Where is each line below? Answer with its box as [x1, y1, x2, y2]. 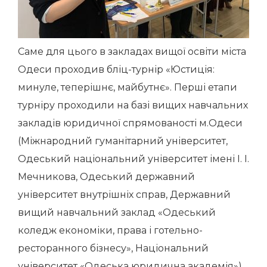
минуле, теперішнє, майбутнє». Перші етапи [18, 82, 237, 93]
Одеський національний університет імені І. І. [18, 153, 249, 164]
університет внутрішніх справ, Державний [18, 189, 231, 200]
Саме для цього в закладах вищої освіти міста [18, 46, 246, 57]
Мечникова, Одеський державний [18, 171, 195, 182]
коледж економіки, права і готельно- [18, 225, 203, 236]
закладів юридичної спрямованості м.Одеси [18, 117, 243, 129]
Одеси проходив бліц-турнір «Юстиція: [18, 64, 215, 75]
